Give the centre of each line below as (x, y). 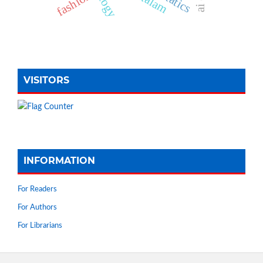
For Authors (37, 207)
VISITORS (46, 80)
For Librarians (40, 225)
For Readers (37, 189)
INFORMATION (59, 160)
